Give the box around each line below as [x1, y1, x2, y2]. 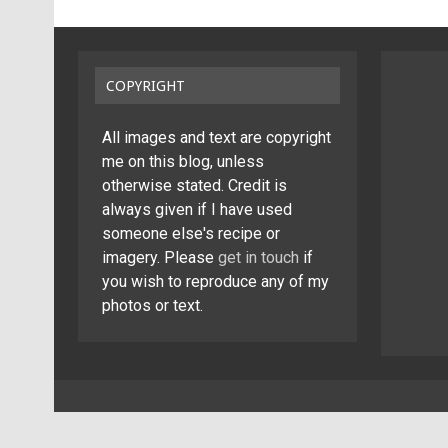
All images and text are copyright [101, 127, 331, 147]
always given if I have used [101, 199, 292, 219]
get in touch [217, 247, 299, 267]
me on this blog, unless [101, 151, 264, 171]
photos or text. [101, 295, 203, 315]
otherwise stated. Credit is [101, 175, 287, 195]
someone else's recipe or [101, 223, 280, 243]
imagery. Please [101, 247, 218, 267]
